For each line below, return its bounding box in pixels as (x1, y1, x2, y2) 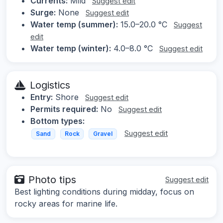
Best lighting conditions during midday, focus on (14, 186, 194, 197)
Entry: (30, 92, 53, 103)
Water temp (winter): (30, 43, 111, 54)
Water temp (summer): (30, 19, 118, 30)
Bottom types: (30, 116, 85, 126)
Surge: (30, 7, 56, 18)
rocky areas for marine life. (14, 198, 117, 209)
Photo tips (28, 173, 76, 186)
